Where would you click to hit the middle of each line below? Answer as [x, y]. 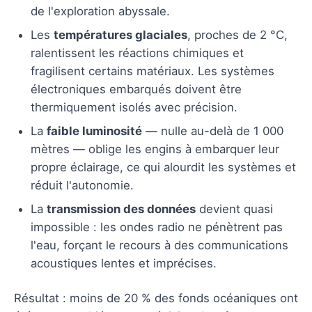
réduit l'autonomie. [82, 185]
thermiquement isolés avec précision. [134, 107]
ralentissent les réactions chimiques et [137, 53]
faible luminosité [94, 131]
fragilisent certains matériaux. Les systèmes [153, 71]
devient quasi [234, 209]
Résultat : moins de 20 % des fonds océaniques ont [156, 298]
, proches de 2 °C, [237, 34]
